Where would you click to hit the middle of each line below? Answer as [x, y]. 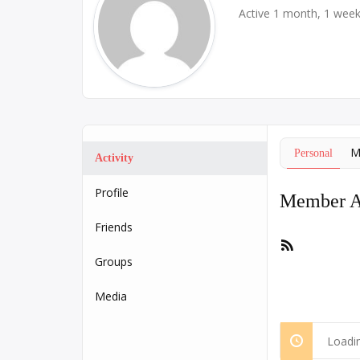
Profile [112, 192]
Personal [313, 153]
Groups [114, 262]
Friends [114, 227]
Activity [114, 158]
